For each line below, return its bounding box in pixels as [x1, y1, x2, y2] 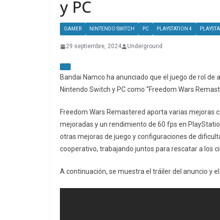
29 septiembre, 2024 [66, 43, 121, 50]
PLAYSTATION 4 [157, 26, 192, 32]
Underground [127, 43, 163, 50]
